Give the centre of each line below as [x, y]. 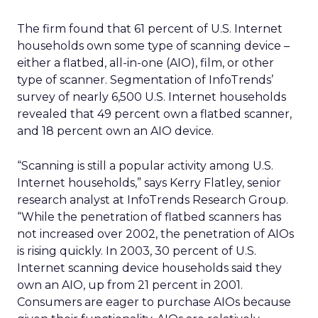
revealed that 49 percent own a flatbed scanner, [154, 114]
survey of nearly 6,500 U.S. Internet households [152, 97]
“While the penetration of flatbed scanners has [149, 217]
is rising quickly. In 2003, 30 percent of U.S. [137, 251]
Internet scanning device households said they [149, 268]
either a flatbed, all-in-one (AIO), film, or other [146, 63]
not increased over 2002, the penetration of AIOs [155, 234]
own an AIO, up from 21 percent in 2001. [130, 285]
